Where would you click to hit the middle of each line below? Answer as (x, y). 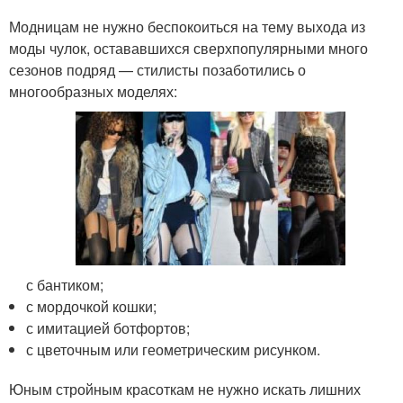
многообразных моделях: (93, 91)
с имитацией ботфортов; (108, 327)
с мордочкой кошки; (92, 306)
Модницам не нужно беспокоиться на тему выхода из (187, 26)
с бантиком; (65, 284)
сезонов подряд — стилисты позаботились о (157, 69)
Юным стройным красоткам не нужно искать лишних (185, 389)
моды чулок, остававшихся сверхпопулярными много (188, 48)
